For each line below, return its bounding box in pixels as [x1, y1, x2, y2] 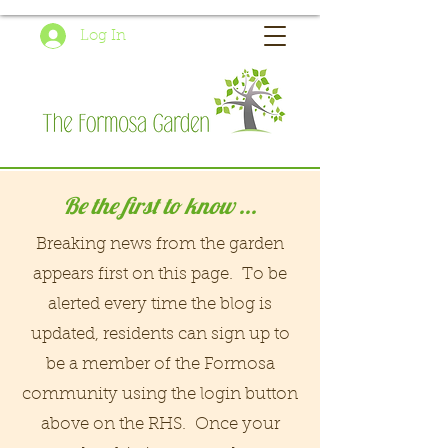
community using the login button [22, 386, 298, 403]
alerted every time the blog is [48, 296, 272, 313]
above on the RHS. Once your [40, 416, 280, 433]
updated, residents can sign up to [30, 326, 290, 343]
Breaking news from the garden [36, 236, 284, 253]
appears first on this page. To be [33, 266, 287, 283]
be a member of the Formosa [45, 356, 275, 373]
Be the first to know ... [63, 191, 257, 220]
